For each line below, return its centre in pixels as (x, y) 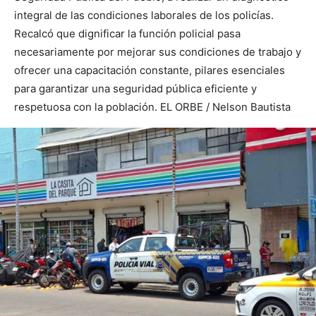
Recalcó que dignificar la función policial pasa (127, 34)
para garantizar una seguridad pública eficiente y (135, 89)
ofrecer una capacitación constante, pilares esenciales (150, 71)
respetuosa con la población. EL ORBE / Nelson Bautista (152, 107)
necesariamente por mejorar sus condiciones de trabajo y (158, 52)
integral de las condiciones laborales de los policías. (144, 16)
